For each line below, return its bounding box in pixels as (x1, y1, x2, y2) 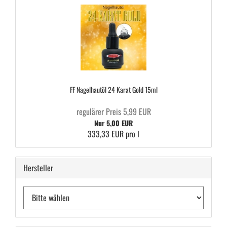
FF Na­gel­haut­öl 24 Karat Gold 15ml (69, 84, 158, 95)
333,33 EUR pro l (88, 128, 139, 140)
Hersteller (23, 162, 53, 174)
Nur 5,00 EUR (94, 118, 133, 128)
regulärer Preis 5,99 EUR (76, 105, 151, 118)
